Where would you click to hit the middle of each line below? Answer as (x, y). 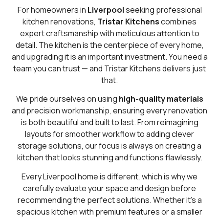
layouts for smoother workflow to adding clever (109, 134)
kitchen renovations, (60, 21)
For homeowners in (52, 10)
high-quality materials (161, 99)
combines (178, 21)
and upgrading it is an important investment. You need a (109, 56)
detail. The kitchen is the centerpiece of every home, (109, 45)
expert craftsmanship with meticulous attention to (109, 33)
